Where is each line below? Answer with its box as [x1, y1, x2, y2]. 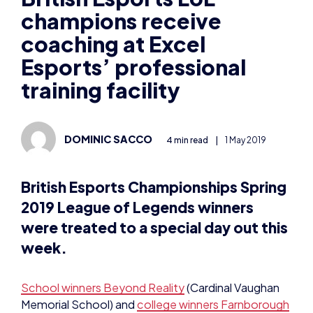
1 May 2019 [225, 133, 266, 144]
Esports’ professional [21, 51, 246, 79]
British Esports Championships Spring [21, 175, 286, 195]
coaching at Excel [21, 28, 205, 56]
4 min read [166, 133, 208, 144]
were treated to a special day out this [21, 216, 288, 235]
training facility [21, 74, 180, 102]
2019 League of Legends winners [21, 196, 254, 215]
